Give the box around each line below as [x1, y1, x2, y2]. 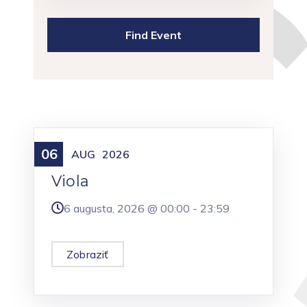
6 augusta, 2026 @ [64, 201, 160, 216]
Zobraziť [66, 247, 109, 262]
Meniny [51, 145, 90, 160]
